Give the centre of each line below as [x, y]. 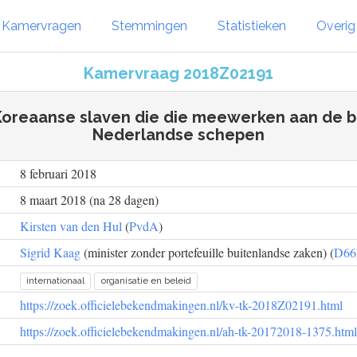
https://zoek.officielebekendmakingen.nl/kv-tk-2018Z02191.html [181, 305]
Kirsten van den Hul [71, 226]
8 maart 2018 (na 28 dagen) [89, 200]
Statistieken [252, 25]
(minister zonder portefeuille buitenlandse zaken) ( [207, 252]
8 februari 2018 [58, 173]
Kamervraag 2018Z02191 [178, 73]
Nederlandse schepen [178, 135]
